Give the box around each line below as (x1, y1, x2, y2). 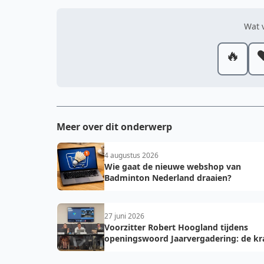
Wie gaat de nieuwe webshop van (104, 161, 241, 172)
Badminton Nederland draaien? (104, 172, 232, 183)
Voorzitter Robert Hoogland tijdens (104, 222, 248, 233)
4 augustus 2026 (104, 150, 159, 160)
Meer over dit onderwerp (57, 120, 172, 133)
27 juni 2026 (104, 211, 144, 221)
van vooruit (104, 244, 151, 255)
